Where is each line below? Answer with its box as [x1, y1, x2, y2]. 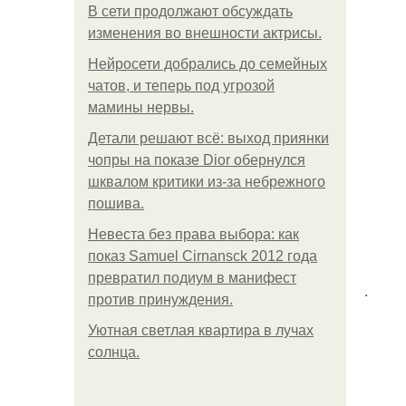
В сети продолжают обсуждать [88, 4, 293, 19]
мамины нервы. [88, 100, 194, 115]
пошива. [88, 196, 144, 211]
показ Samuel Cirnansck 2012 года [88, 248, 317, 264]
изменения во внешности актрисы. [88, 25, 322, 41]
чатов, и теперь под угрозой [88, 78, 275, 93]
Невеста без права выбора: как [88, 227, 299, 242]
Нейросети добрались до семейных [88, 56, 327, 72]
